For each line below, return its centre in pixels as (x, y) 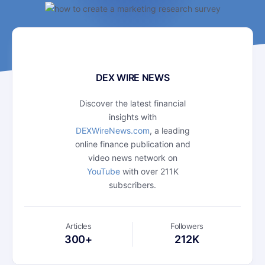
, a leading (169, 131)
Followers (187, 226)
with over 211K (149, 172)
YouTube (103, 172)
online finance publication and (132, 144)
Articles (78, 226)
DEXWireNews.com (112, 131)
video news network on (132, 158)
